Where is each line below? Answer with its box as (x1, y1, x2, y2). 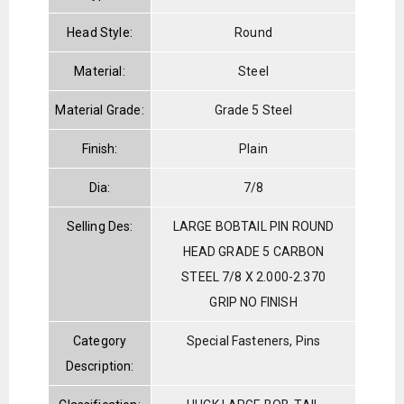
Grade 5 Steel (214, 102, 293, 117)
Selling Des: (66, 218, 133, 234)
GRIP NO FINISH (209, 294, 298, 309)
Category (72, 333, 127, 348)
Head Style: (67, 24, 133, 40)
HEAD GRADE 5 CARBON (182, 243, 325, 259)
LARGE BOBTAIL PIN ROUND (172, 218, 335, 234)
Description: (65, 358, 134, 373)
